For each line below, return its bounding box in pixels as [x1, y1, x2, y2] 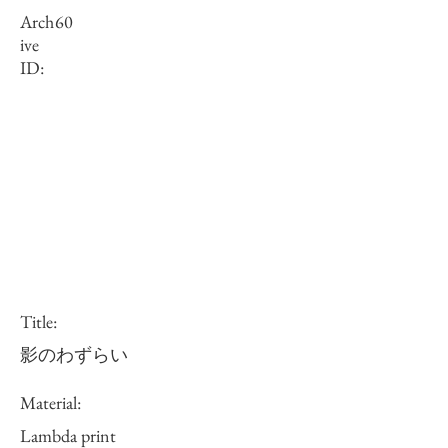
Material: [20, 391, 81, 414]
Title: [20, 310, 57, 333]
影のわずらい [20, 343, 128, 366]
